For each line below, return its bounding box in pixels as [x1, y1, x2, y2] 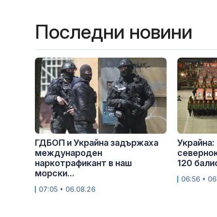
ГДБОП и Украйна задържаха [35, 138, 158, 148]
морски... [35, 168, 75, 179]
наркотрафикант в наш [35, 158, 132, 169]
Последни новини [35, 20, 192, 44]
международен [35, 148, 102, 158]
